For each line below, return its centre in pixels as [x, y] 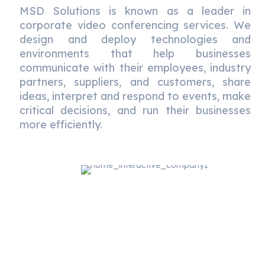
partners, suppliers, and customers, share [135, 82]
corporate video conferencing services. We [135, 25]
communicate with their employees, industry [135, 68]
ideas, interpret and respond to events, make [135, 96]
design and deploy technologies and [135, 39]
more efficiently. [61, 125]
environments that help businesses [135, 54]
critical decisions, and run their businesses [135, 110]
